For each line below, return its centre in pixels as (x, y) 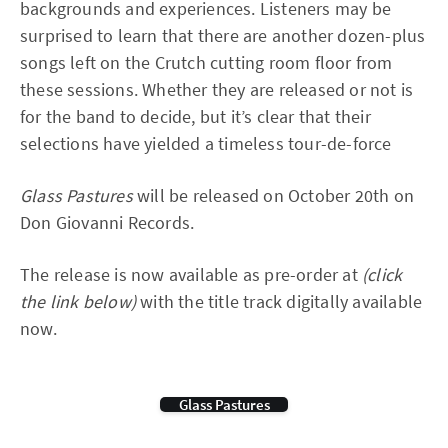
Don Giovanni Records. (107, 222)
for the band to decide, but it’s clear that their (195, 116)
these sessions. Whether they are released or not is (217, 89)
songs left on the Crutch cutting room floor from (206, 62)
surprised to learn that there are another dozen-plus (223, 35)
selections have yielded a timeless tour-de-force (206, 143)
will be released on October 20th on (273, 195)
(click (382, 274)
